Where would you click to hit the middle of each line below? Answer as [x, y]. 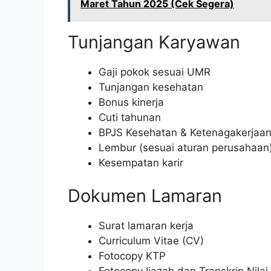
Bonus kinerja [131, 102]
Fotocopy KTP [132, 256]
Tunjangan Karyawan [154, 42]
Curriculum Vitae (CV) [151, 241]
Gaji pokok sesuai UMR [155, 72]
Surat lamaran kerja [146, 226]
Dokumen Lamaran [145, 196]
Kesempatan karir [141, 162]
